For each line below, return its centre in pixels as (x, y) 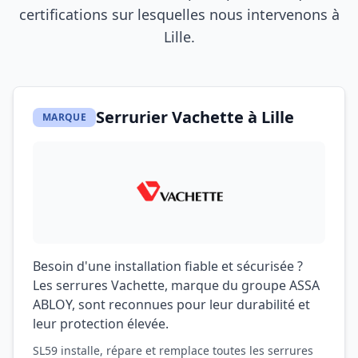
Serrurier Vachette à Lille (195, 117)
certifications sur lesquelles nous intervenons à (179, 14)
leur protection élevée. (101, 324)
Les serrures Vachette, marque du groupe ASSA (176, 285)
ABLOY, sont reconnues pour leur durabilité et (171, 304)
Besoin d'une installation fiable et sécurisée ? (168, 266)
